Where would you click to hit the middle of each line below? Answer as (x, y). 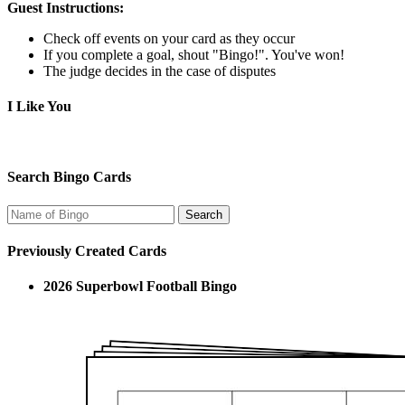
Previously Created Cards (87, 250)
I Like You (39, 106)
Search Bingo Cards (69, 177)
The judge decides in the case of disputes (160, 71)
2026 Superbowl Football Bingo (140, 287)
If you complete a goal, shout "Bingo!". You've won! (194, 54)
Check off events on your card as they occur (169, 38)
